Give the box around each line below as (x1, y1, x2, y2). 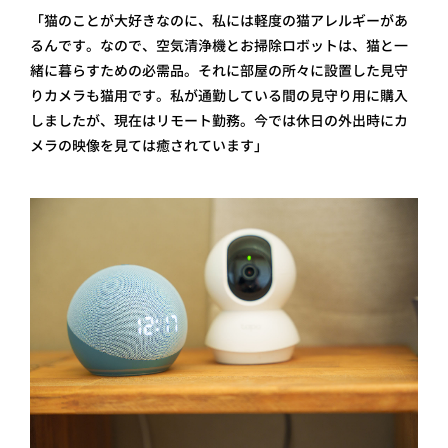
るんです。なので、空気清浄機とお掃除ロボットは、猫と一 (30, 36, 408, 56)
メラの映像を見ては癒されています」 (30, 136, 268, 156)
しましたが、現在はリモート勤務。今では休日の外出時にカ (30, 111, 408, 131)
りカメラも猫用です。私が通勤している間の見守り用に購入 (30, 86, 408, 106)
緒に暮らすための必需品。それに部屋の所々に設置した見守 (30, 61, 408, 81)
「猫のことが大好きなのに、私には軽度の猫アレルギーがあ (30, 11, 408, 31)
